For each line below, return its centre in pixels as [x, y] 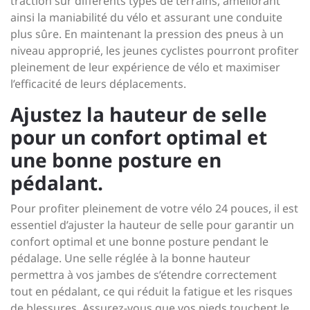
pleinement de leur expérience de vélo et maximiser [145, 67]
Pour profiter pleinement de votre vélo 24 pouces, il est [154, 208]
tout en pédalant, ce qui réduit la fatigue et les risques [152, 291]
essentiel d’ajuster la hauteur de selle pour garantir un [152, 225]
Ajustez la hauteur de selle [139, 114]
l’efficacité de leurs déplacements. [98, 84]
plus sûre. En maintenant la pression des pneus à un [147, 34]
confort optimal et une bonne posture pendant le [139, 241]
